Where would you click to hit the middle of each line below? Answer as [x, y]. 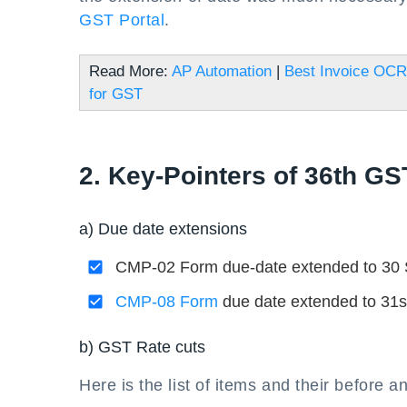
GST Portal [122, 20]
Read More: [130, 71]
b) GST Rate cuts [142, 347]
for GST [116, 94]
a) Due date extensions [163, 229]
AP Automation [222, 71]
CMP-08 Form [167, 302]
